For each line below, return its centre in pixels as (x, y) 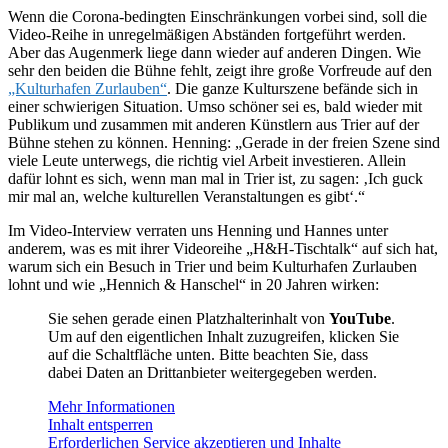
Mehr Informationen (111, 407)
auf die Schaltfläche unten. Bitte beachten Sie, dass (208, 355)
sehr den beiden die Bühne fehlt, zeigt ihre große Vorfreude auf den (220, 71)
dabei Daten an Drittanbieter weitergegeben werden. (212, 373)
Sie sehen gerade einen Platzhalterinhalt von (188, 319)
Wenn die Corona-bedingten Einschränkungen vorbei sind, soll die (217, 17)
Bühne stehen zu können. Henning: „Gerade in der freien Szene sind (224, 143)
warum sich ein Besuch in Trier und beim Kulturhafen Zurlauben (212, 267)
